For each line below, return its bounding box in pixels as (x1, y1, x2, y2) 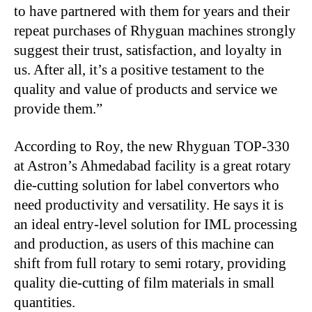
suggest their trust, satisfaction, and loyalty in (14, 42, 282, 59)
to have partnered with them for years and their (14, 3, 290, 20)
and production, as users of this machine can (14, 235, 274, 253)
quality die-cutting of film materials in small (14, 274, 274, 292)
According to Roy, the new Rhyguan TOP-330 (14, 138, 290, 155)
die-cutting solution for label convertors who (14, 177, 279, 194)
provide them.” (14, 100, 102, 118)
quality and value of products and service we (14, 81, 277, 98)
